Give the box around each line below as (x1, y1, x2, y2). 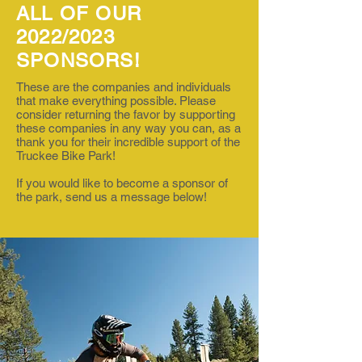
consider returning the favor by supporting (16, 107, 235, 121)
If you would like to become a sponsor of (16, 176, 228, 190)
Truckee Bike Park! (16, 149, 116, 162)
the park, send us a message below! (16, 190, 207, 204)
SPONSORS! (16, 49, 141, 71)
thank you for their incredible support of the (16, 135, 240, 149)
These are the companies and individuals (16, 80, 231, 94)
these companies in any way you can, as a (16, 121, 241, 135)
